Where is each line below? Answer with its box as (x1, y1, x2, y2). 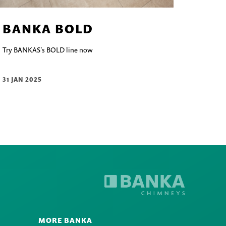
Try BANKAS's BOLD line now (2, 45, 93, 55)
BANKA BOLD (2, 21, 93, 37)
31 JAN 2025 (2, 75, 42, 84)
